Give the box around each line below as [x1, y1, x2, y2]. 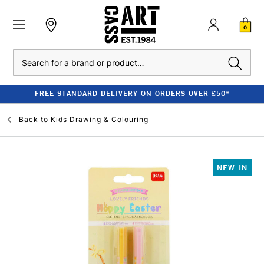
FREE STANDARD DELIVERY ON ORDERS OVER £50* [34, 89, 230, 98]
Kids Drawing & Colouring [51, 115, 148, 124]
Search [13, 51, 37, 60]
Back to [19, 115, 48, 124]
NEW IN [216, 163, 247, 172]
